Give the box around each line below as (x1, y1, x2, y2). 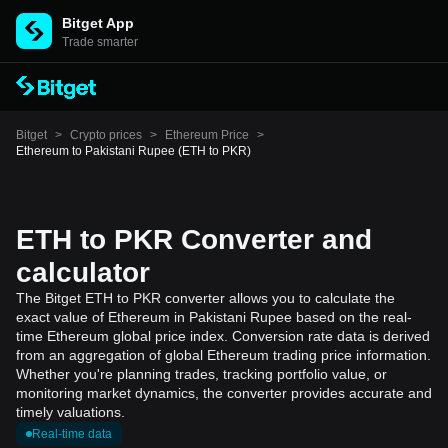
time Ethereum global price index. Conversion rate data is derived (16, 328, 430, 344)
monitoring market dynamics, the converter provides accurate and (16, 385, 432, 401)
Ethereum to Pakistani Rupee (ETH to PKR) (16, 144, 251, 158)
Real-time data (32, 427, 112, 441)
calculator (16, 257, 150, 288)
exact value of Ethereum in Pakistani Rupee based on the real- (16, 309, 412, 325)
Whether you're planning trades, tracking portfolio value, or (16, 366, 387, 382)
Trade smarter (62, 35, 138, 49)
